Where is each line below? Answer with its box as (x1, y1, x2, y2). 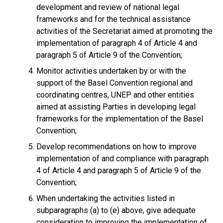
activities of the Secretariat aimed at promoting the (36, 26, 213, 36)
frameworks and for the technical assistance (36, 14, 191, 24)
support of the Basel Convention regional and (36, 78, 193, 88)
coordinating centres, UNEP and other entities (36, 90, 194, 100)
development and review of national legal (36, 2, 179, 12)
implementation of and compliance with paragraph (36, 154, 209, 163)
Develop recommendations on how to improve (36, 142, 197, 151)
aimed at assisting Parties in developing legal (36, 102, 196, 111)
